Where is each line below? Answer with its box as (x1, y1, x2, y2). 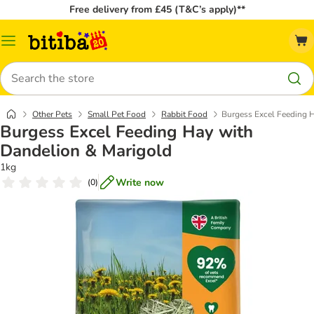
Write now (116, 175, 164, 189)
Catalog (8, 39, 42, 53)
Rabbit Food (161, 109, 207, 120)
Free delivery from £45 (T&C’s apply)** (69, 3, 245, 16)
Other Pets (32, 109, 72, 120)
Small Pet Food (88, 109, 146, 120)
